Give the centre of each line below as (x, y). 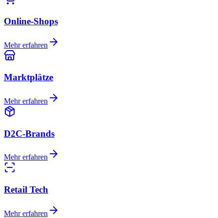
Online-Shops (31, 21)
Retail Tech (26, 190)
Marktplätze (28, 77)
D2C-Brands (29, 133)
